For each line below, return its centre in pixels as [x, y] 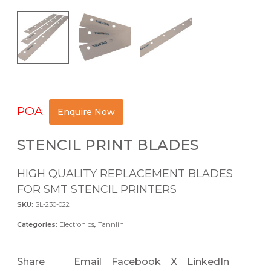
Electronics [77, 224]
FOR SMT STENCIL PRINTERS [97, 189]
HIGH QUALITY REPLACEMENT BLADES [125, 173]
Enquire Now [86, 112]
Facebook [136, 261]
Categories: [38, 224]
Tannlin [111, 224]
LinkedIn [208, 261]
